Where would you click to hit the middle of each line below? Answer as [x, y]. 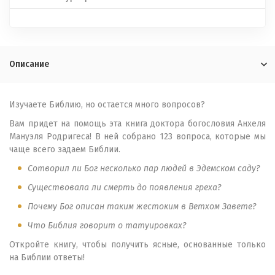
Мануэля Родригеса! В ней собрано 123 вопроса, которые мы [137, 137]
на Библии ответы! [47, 258]
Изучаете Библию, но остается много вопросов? [107, 105]
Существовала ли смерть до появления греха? [124, 188]
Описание [29, 64]
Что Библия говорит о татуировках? [107, 226]
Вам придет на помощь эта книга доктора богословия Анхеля [137, 124]
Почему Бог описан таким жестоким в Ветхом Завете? [142, 207]
